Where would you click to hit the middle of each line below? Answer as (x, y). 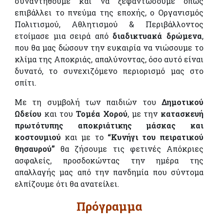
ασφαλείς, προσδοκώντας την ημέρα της (109, 160)
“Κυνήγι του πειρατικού (155, 137)
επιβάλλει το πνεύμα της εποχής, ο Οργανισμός (109, 12)
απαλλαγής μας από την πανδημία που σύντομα (109, 172)
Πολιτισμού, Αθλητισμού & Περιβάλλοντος (109, 24)
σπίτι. (26, 82)
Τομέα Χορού (102, 113)
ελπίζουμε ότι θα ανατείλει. (67, 183)
